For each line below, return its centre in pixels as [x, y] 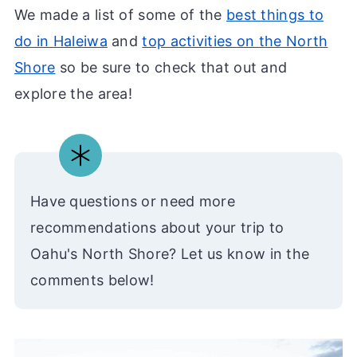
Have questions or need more [133, 202]
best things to [275, 15]
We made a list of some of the [120, 15]
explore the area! [73, 94]
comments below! [92, 280]
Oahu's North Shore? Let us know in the [170, 254]
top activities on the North [235, 41]
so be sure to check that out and [171, 68]
